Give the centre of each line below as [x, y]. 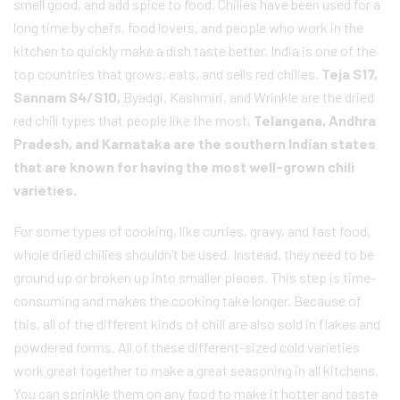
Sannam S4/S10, [68, 97]
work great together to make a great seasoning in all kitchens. [196, 371]
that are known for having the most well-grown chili [184, 167]
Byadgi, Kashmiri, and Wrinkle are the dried [249, 97]
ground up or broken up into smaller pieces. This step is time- [195, 278]
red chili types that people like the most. [132, 121]
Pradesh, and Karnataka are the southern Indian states [195, 144]
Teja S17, [348, 74]
